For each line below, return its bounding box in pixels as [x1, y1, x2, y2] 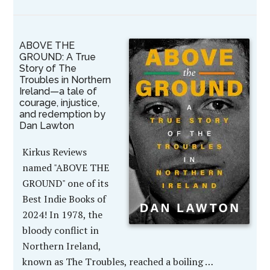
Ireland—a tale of [19, 86, 98, 97]
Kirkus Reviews [22, 145, 87, 159]
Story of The [19, 63, 77, 74]
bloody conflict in [22, 224, 99, 237]
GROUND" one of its [22, 177, 109, 190]
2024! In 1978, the [22, 208, 103, 221]
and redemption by [19, 108, 106, 120]
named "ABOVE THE [22, 161, 110, 174]
